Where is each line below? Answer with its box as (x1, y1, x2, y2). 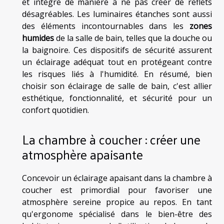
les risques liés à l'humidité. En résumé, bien (22, 68, 212, 80)
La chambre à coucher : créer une (22, 127, 200, 150)
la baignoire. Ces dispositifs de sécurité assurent (22, 44, 212, 56)
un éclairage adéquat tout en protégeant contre (22, 56, 212, 68)
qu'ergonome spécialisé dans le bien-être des (22, 208, 212, 219)
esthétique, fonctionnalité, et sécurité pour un (22, 92, 212, 104)
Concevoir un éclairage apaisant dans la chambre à (22, 172, 212, 183)
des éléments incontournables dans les (22, 20, 189, 32)
